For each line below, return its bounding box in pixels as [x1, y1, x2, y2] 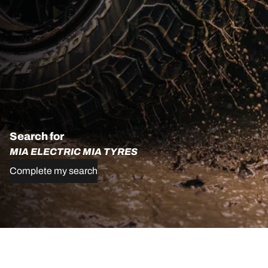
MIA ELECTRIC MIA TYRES [10, 146, 138, 157]
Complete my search [10, 165, 98, 176]
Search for [10, 130, 64, 142]
